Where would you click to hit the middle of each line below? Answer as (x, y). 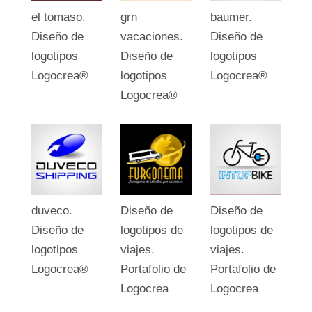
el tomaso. (58, 17)
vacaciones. (152, 37)
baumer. (231, 17)
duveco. (52, 210)
